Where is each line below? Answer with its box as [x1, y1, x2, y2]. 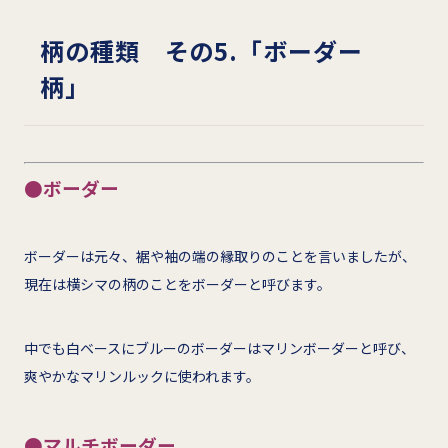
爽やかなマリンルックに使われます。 [24, 365, 260, 386]
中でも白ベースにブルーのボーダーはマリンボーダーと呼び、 [24, 337, 415, 358]
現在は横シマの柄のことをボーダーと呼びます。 [24, 273, 331, 294]
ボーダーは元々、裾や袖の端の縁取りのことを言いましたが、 [24, 245, 416, 266]
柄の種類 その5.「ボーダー [40, 32, 363, 68]
